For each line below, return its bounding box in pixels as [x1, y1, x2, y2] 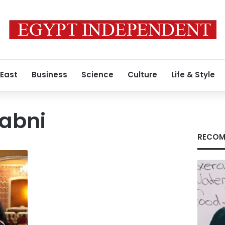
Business [32, 69, 67, 80]
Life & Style [171, 69, 215, 80]
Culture [128, 69, 157, 80]
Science [81, 69, 114, 80]
